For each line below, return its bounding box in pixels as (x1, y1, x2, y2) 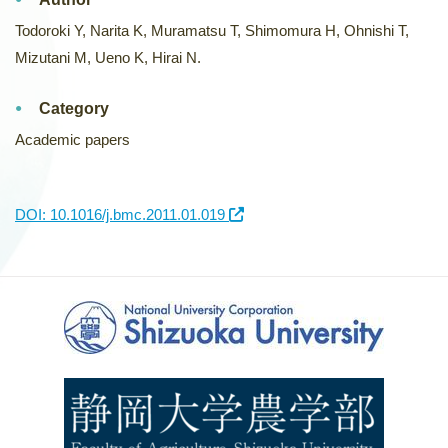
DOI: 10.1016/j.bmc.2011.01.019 (15, 206, 229, 223)
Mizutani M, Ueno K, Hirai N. (15, 49, 201, 66)
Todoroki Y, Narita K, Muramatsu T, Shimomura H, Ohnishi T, (15, 22, 409, 39)
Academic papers (15, 131, 130, 148)
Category (39, 100, 109, 117)
